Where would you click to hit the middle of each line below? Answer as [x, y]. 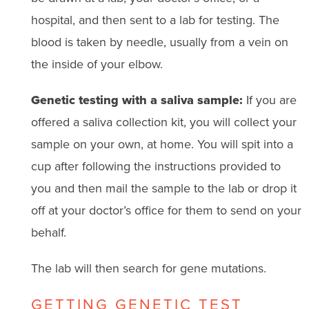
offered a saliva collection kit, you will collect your [163, 122]
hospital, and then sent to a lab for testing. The [155, 20]
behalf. [48, 232]
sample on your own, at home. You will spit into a [162, 144]
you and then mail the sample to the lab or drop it [163, 188]
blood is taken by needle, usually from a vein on [159, 42]
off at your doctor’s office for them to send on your [166, 210]
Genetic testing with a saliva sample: [137, 100]
